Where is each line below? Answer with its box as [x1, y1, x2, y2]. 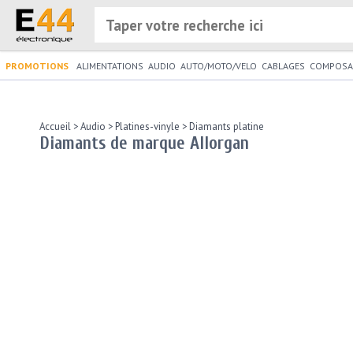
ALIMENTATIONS [76, 60, 143, 72]
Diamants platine [187, 120, 264, 133]
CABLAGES [262, 60, 305, 72]
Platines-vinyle [113, 120, 180, 133]
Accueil [39, 120, 71, 133]
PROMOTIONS [6, 60, 69, 72]
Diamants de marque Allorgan [39, 133, 249, 154]
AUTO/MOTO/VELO [180, 60, 257, 72]
